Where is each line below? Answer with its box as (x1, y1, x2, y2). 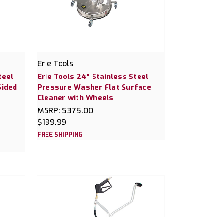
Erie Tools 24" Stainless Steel (37, 72, 149, 82)
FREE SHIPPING (37, 130, 83, 139)
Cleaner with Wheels (37, 93, 114, 103)
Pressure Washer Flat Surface (37, 82, 151, 93)
